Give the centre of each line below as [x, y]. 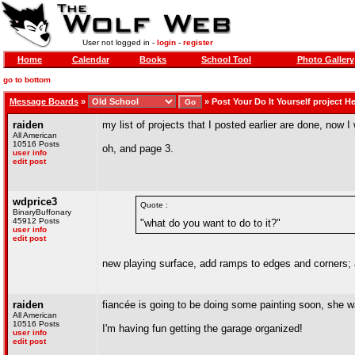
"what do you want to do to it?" [210, 223]
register [198, 42]
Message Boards [44, 101]
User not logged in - [119, 42]
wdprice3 [35, 202]
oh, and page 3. [138, 149]
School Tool [226, 59]
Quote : [154, 205]
